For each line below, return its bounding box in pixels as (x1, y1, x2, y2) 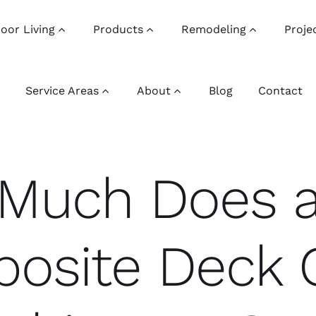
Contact (258, 84, 303, 97)
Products (93, 23, 144, 36)
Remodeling (181, 23, 247, 36)
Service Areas (25, 84, 99, 97)
